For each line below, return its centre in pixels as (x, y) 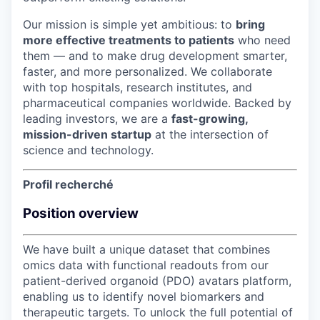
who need (262, 40)
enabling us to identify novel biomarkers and (144, 297)
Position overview (81, 213)
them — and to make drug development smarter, (155, 55)
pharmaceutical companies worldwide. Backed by (157, 102)
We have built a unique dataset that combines (146, 250)
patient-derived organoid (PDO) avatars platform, (157, 281)
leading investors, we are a (97, 118)
